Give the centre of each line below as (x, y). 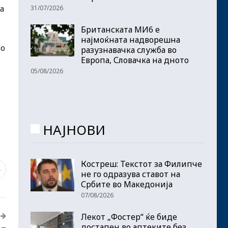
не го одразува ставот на (131, 174)
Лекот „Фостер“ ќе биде (129, 217)
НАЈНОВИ (74, 130)
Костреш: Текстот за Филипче (141, 164)
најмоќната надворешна (131, 39)
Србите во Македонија (127, 184)
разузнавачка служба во (129, 50)
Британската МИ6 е (120, 29)
